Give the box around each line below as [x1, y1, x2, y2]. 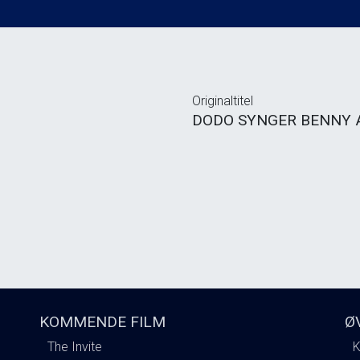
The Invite [47, 338, 102, 354]
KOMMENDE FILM [39, 312, 166, 331]
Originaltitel [192, 92, 253, 108]
